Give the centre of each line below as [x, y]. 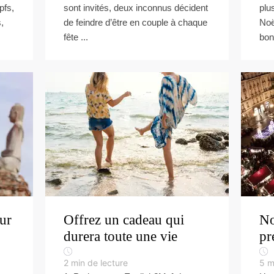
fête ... [76, 37]
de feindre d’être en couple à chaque [135, 22]
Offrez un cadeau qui [124, 220]
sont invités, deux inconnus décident [136, 8]
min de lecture [99, 263]
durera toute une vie [120, 236]
